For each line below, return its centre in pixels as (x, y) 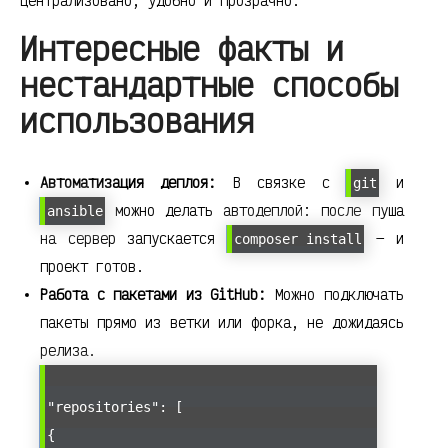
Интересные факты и (182, 49)
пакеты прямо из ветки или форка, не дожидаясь (222, 323)
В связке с (281, 183)
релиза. (68, 351)
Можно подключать (335, 295)
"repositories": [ (115, 407)
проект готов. (92, 267)
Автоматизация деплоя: (128, 183)
